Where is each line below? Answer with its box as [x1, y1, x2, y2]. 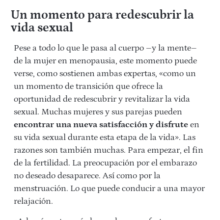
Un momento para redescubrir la [10, 8, 194, 22]
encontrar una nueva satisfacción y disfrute [14, 119, 188, 130]
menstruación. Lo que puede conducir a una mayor [14, 183, 205, 193]
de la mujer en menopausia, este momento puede [14, 55, 197, 66]
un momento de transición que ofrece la [14, 81, 163, 91]
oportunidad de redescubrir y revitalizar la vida [14, 94, 190, 104]
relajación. [14, 196, 53, 206]
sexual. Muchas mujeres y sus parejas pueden [14, 107, 182, 117]
